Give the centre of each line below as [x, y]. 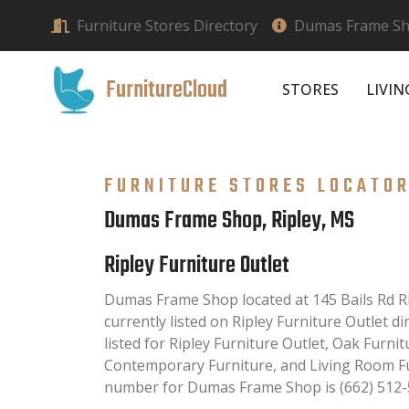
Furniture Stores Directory [167, 26]
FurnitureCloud [167, 90]
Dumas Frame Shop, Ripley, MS [229, 220]
